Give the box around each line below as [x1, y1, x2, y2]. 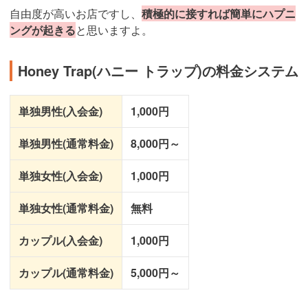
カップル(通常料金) [19, 264, 113, 280]
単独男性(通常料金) [19, 135, 113, 151]
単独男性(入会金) [19, 102, 102, 119]
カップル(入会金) [19, 232, 102, 248]
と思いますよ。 [76, 21, 153, 38]
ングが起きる [10, 21, 76, 38]
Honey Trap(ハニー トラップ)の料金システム [18, 60, 298, 80]
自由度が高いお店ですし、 [10, 5, 142, 21]
